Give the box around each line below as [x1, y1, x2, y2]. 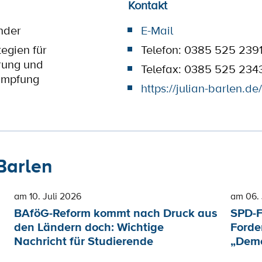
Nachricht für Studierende [14, 233, 154, 250]
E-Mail [140, 22, 173, 39]
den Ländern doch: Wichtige [14, 219, 164, 236]
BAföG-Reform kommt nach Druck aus [14, 205, 218, 222]
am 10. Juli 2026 [14, 189, 82, 202]
